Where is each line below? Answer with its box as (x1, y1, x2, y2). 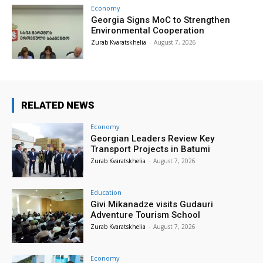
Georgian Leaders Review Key (90, 133, 215, 144)
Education (90, 187, 122, 197)
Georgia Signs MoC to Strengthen (91, 15, 231, 26)
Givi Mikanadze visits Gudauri (90, 198, 214, 210)
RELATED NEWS (21, 99, 95, 112)
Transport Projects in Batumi (90, 144, 211, 155)
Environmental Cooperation (91, 25, 205, 36)
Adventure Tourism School (90, 209, 201, 220)
